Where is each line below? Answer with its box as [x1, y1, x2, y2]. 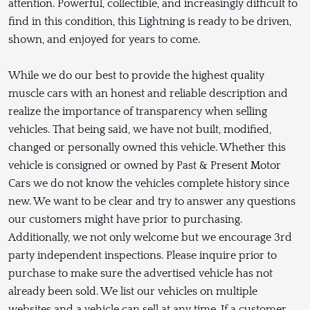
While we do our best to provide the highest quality [8, 69, 264, 82]
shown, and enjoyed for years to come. [8, 33, 200, 46]
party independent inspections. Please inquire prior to [8, 249, 277, 262]
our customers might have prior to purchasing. [8, 213, 242, 226]
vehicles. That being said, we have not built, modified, [8, 123, 271, 136]
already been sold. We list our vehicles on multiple [8, 285, 257, 298]
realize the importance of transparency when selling [8, 105, 267, 118]
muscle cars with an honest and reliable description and [8, 87, 288, 100]
